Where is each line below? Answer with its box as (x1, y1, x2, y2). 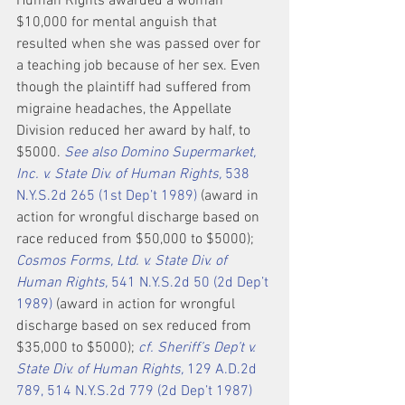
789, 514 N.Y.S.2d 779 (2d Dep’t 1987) (16, 382, 252, 400)
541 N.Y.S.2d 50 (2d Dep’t (108, 274, 272, 292)
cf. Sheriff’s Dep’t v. (138, 339, 259, 357)
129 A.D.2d (184, 361, 260, 379)
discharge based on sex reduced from (16, 317, 255, 335)
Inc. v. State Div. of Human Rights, (16, 165, 221, 184)
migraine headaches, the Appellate (16, 100, 235, 118)
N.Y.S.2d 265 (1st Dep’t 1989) (16, 187, 197, 205)
